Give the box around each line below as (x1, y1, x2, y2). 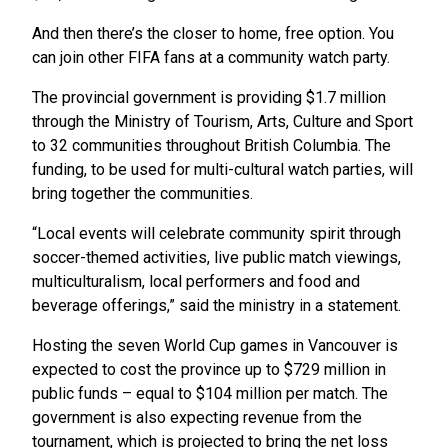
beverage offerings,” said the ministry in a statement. (32, 295, 401, 315)
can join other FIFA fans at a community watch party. (32, 47, 390, 67)
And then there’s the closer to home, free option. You (32, 23, 394, 43)
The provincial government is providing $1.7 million (32, 87, 386, 107)
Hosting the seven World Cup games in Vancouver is (32, 335, 398, 355)
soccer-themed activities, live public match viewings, (32, 247, 401, 267)
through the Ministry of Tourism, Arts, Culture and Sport (32, 111, 413, 131)
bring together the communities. (32, 183, 257, 203)
